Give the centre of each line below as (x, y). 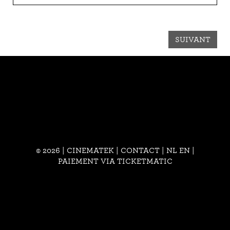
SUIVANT (193, 40)
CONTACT (140, 150)
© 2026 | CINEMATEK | (78, 150)
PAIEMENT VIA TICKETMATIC (115, 161)
